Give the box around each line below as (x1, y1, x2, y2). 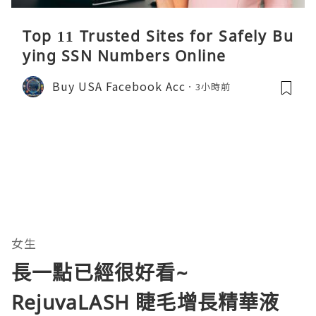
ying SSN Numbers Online (23, 45, 226, 66)
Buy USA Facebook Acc (52, 78, 186, 95)
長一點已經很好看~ (11, 258, 188, 286)
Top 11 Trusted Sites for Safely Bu (23, 25, 293, 46)
